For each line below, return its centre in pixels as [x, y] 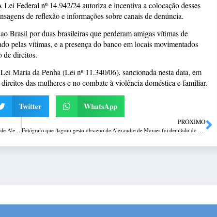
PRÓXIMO [192, 121]
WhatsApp [101, 106]
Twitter [30, 106]
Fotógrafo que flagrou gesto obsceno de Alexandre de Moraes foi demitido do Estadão [201, 130]
